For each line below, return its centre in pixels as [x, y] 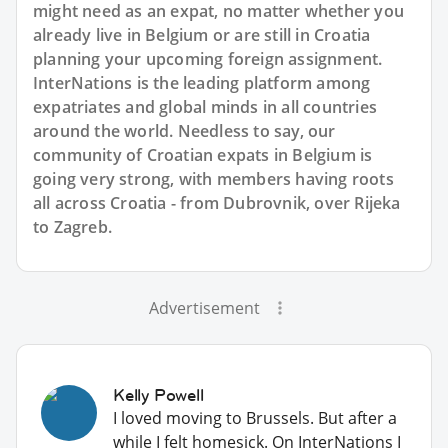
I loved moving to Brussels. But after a [255, 417]
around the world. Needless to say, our [184, 130]
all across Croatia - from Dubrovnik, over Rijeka [217, 202]
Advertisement [204, 307]
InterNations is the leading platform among [202, 82]
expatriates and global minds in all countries [205, 106]
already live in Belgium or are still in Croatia [202, 34]
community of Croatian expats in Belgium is [203, 154]
